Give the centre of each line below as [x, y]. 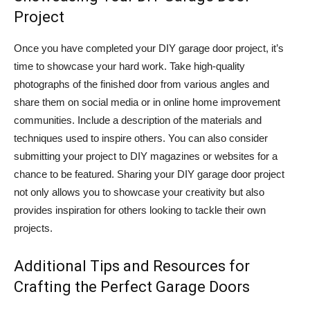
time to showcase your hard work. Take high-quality [129, 66]
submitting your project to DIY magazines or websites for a [146, 156]
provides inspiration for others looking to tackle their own [140, 210]
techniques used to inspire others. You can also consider [141, 138]
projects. [33, 228]
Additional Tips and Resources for [132, 266]
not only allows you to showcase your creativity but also [139, 192]
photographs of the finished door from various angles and [142, 84]
